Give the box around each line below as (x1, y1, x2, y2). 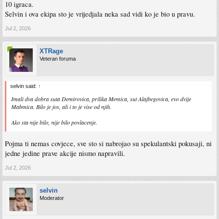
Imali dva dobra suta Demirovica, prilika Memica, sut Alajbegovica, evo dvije (11, 94, 191, 103)
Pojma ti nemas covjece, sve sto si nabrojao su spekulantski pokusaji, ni (5, 138, 212, 148)
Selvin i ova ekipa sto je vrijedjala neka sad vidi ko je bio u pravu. (5, 9, 195, 19)
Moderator (40, 195, 64, 201)
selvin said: (10, 83, 38, 89)
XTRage (40, 47, 63, 55)
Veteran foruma (40, 55, 76, 62)
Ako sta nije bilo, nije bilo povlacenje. (11, 118, 97, 126)
